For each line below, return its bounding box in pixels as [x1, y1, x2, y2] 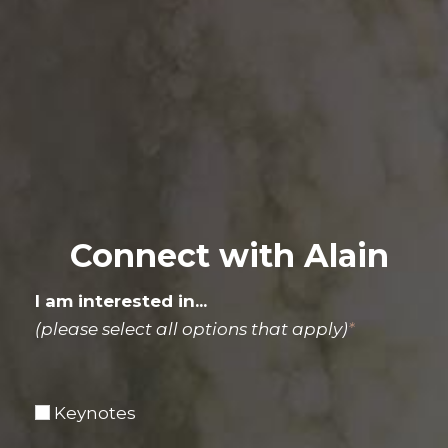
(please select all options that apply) [35, 319, 348, 340]
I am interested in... [35, 291, 207, 312]
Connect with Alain [69, 236, 389, 276]
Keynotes [54, 402, 136, 423]
